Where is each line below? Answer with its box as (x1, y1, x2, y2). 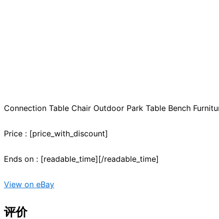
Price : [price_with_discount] (4, 129, 108, 139)
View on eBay (4, 179, 54, 190)
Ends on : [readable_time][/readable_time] (4, 154, 159, 164)
